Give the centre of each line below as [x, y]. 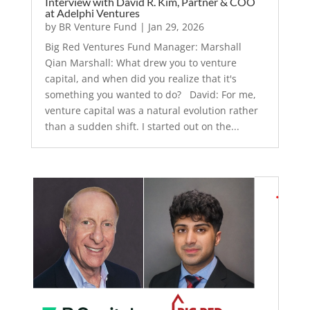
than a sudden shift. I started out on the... [142, 126]
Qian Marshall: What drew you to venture [140, 62]
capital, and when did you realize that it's [140, 78]
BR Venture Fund [98, 26]
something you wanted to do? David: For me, [150, 94]
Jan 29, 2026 [176, 26]
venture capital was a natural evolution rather [151, 110]
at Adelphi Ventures [92, 12]
